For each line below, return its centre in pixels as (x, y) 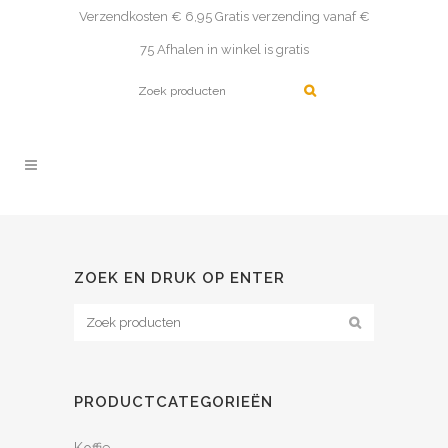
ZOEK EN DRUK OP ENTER (179, 278)
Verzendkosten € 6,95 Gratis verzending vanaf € (224, 16)
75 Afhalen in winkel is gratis (224, 49)
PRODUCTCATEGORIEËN (173, 402)
